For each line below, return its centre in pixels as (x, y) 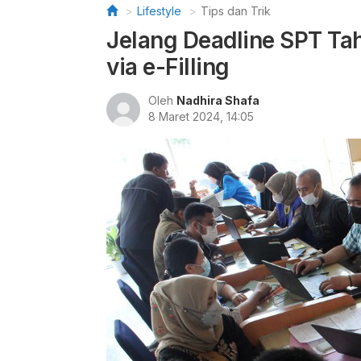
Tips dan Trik (236, 11)
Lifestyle (159, 11)
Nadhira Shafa (218, 100)
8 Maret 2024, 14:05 (201, 116)
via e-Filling (168, 67)
